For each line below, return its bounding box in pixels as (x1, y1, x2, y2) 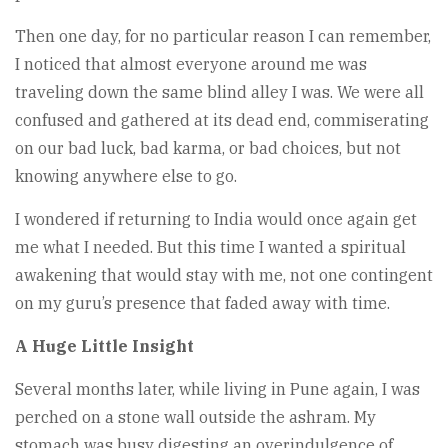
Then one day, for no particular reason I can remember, (15, 26, 431, 47)
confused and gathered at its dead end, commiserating (15, 110, 429, 131)
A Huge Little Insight (15, 336, 194, 357)
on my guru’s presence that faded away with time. (15, 293, 390, 314)
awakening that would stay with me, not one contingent (15, 265, 433, 286)
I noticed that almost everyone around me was (15, 54, 367, 75)
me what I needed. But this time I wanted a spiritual (15, 237, 406, 258)
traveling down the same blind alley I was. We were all (15, 82, 424, 103)
